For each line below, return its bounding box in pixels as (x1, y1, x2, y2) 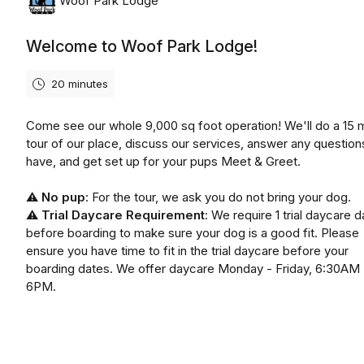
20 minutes (51, 77, 108, 90)
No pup (41, 189, 85, 205)
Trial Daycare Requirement (41, 207, 205, 223)
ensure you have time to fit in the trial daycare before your (26, 243, 349, 258)
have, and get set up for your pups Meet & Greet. (26, 154, 301, 169)
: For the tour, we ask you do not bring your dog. (85, 189, 351, 205)
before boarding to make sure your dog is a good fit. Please (26, 225, 359, 240)
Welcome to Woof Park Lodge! (26, 37, 258, 56)
